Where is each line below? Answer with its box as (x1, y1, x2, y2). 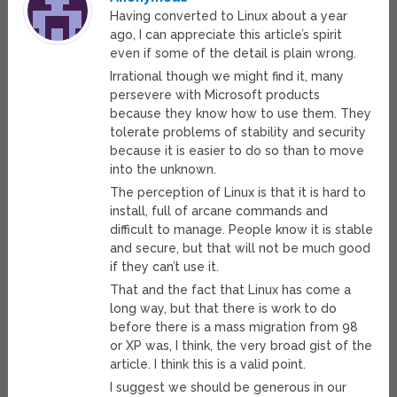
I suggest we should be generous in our (110, 380, 347, 395)
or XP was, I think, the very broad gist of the (110, 339, 373, 354)
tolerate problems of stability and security (110, 125, 367, 140)
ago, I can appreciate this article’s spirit (110, 27, 343, 43)
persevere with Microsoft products (110, 88, 321, 103)
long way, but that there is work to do (110, 301, 338, 316)
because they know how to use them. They (110, 106, 372, 121)
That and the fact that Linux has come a (110, 283, 352, 298)
